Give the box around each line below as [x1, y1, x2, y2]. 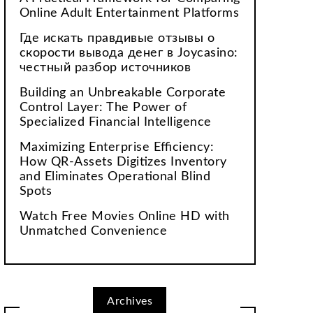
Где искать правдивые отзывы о [19, 32, 215, 45]
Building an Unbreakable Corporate [19, 87, 226, 99]
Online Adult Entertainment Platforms [19, 7, 240, 20]
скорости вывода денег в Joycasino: [19, 47, 238, 59]
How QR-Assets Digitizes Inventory [19, 156, 227, 168]
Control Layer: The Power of [19, 101, 187, 114]
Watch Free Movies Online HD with [19, 210, 230, 223]
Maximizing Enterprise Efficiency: [19, 141, 214, 154]
